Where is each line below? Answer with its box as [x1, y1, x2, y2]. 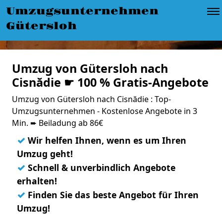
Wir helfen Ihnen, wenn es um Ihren [25, 134, 186, 146]
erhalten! [17, 175, 57, 187]
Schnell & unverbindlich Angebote [25, 162, 175, 173]
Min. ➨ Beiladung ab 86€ [12, 117, 103, 128]
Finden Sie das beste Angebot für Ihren [25, 189, 199, 201]
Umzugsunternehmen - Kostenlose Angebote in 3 [12, 106, 197, 116]
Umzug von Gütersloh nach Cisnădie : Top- [12, 94, 171, 105]
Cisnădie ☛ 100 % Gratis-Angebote [12, 74, 209, 90]
